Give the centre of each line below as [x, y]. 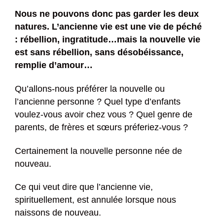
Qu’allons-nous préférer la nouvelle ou [90, 89]
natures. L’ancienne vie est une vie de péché [108, 27]
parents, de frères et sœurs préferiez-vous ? [101, 128]
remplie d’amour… [54, 65]
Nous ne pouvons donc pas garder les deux [107, 14]
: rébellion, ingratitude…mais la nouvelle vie [108, 40]
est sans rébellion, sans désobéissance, [99, 53]
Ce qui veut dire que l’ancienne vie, [84, 187]
